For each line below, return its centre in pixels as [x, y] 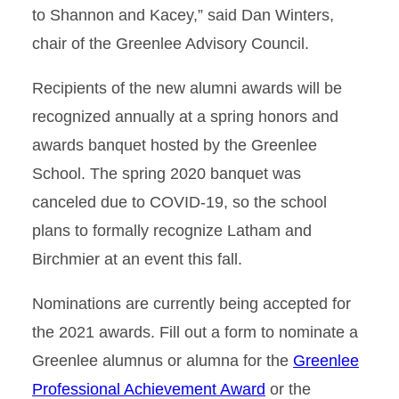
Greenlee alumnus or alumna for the [163, 361]
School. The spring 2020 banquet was [167, 174]
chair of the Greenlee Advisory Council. [171, 44]
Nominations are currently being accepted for [191, 304]
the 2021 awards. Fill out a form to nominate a [195, 332]
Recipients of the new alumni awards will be [187, 88]
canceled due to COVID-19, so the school [179, 202]
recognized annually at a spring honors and [185, 117]
